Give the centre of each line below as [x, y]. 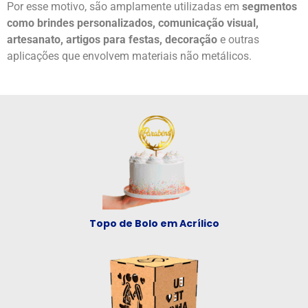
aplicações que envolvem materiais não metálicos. [129, 56]
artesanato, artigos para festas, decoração [112, 39]
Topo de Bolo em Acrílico [154, 224]
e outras [238, 39]
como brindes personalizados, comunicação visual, [133, 23]
